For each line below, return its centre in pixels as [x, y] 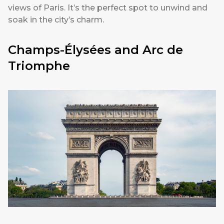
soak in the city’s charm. [56, 20]
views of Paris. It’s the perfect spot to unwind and [108, 8]
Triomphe [39, 66]
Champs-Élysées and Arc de [95, 50]
